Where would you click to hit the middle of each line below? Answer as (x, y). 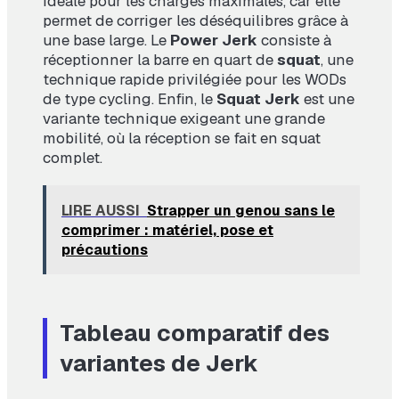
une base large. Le (106, 41)
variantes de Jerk (159, 363)
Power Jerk (214, 41)
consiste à (294, 41)
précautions (104, 249)
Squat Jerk (258, 99)
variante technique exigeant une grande (184, 119)
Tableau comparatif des (195, 333)
